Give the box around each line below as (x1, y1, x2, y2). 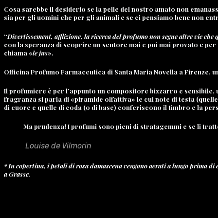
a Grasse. (4, 169, 31, 178)
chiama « (4, 48, 33, 57)
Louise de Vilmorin (23, 141, 91, 151)
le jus (33, 48, 48, 57)
